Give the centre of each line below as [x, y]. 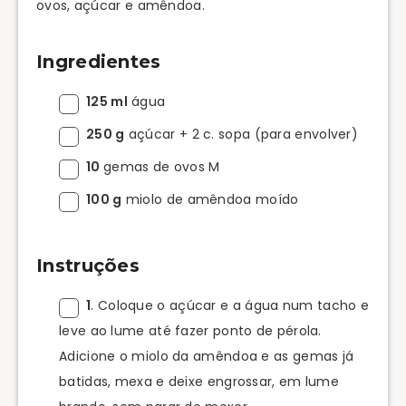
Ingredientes [99, 62]
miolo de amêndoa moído [210, 199]
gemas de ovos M [161, 166]
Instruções [88, 266]
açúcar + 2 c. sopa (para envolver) [241, 134]
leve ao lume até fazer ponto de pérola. [190, 330]
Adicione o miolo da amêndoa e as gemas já [207, 356]
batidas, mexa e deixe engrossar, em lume [199, 381]
